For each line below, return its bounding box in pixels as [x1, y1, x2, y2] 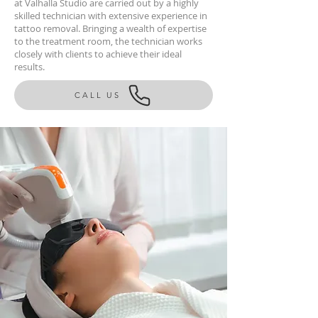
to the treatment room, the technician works [14, 35, 202, 48]
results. [14, 60, 45, 73]
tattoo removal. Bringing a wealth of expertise [14, 22, 207, 35]
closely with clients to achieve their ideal [14, 48, 182, 60]
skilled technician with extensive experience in [14, 9, 207, 22]
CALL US [75, 90, 121, 100]
